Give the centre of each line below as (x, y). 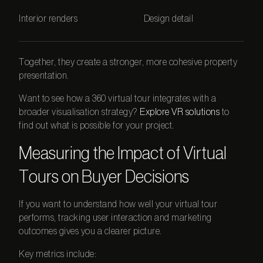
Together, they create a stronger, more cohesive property (128, 62)
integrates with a (183, 98)
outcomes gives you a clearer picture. (90, 232)
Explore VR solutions (180, 112)
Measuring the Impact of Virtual (123, 153)
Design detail (168, 18)
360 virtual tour (122, 98)
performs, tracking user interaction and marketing (115, 218)
